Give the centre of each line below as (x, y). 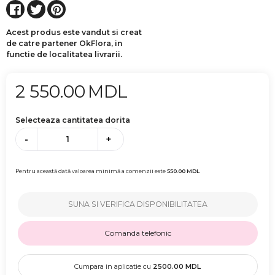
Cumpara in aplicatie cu (114, 267)
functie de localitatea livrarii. (64, 54)
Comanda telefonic (137, 233)
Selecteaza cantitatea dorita (73, 120)
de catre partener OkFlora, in (64, 43)
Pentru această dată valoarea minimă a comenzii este (91, 171)
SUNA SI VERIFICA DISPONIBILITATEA (137, 204)
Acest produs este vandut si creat (74, 32)
